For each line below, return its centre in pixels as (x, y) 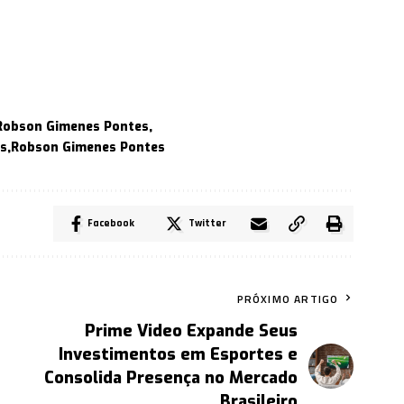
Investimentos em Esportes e (179, 355)
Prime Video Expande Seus (192, 331)
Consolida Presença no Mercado (171, 378)
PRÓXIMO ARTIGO (288, 299)
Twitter (208, 224)
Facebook (111, 224)
